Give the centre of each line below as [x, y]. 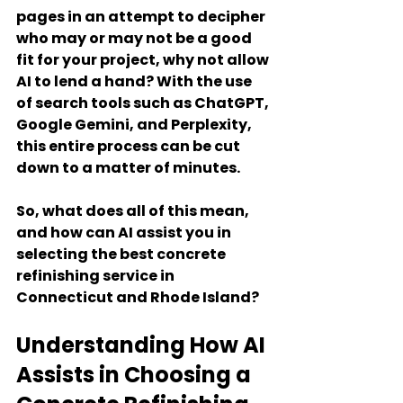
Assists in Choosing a [136, 375]
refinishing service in [97, 276]
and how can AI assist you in [125, 233]
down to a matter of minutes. [128, 168]
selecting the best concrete [122, 254]
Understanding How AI [143, 345]
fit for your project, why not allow [144, 60]
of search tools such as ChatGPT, [144, 103]
